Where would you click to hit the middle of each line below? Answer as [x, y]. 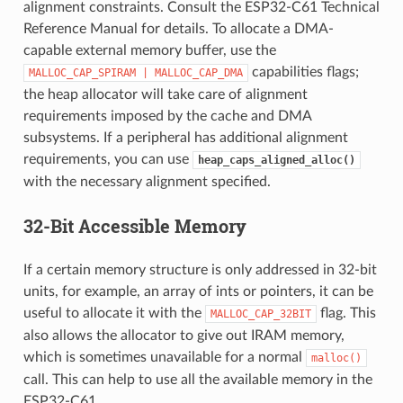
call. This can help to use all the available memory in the [197, 379]
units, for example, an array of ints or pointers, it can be [198, 291]
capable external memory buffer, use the [149, 50]
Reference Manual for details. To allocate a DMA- [178, 28]
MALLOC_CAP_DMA [198, 72]
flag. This [346, 313]
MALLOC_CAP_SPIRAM [82, 72]
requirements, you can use [107, 159]
